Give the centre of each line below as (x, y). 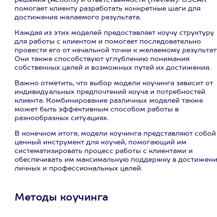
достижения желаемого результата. (78, 17)
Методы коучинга (62, 198)
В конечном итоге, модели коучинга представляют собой (115, 134)
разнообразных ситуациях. (62, 118)
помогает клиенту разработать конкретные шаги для (108, 9)
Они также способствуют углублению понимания (102, 59)
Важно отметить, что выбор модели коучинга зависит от (114, 83)
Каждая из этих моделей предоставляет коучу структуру (114, 33)
